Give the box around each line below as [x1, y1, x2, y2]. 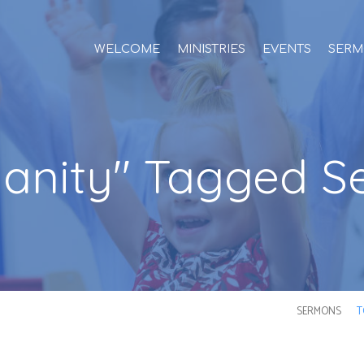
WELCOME [94, 42, 160, 56]
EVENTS [262, 42, 311, 56]
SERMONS [296, 303, 341, 320]
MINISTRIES [177, 42, 245, 56]
